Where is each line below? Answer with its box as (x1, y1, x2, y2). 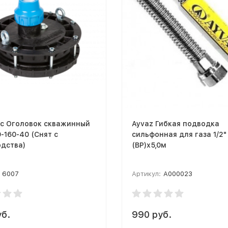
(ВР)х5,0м (132, 140, 166, 149)
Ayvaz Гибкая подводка (132, 119, 219, 128)
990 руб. (132, 209, 172, 220)
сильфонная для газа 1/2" (132, 130, 226, 138)
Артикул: (132, 169, 161, 178)
